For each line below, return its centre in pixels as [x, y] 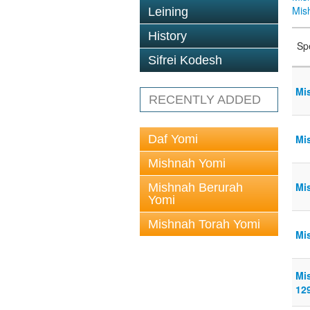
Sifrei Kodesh [185, 60]
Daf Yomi [173, 139]
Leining [168, 12]
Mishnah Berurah [195, 188]
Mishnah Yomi [187, 163]
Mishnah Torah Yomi [204, 224]
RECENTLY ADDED [205, 100]
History [167, 36]
